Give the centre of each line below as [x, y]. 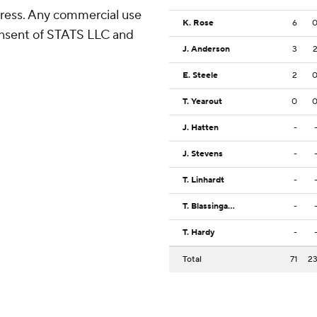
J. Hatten [201, 128]
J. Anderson [206, 50]
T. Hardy [198, 233]
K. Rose [198, 23]
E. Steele [200, 76]
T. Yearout [202, 102]
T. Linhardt [203, 180]
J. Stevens [203, 154]
